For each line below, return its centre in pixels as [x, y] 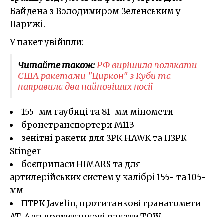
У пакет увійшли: [47, 42]
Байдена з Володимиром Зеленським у [95, 11]
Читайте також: [57, 65]
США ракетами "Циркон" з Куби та [94, 76]
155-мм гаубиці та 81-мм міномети [97, 112]
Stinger [25, 151]
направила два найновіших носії [85, 86]
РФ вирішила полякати [147, 65]
